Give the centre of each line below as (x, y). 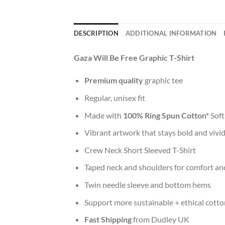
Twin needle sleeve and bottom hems (147, 185)
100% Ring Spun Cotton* (166, 115)
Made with (103, 115)
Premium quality (114, 80)
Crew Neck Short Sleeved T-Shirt (140, 150)
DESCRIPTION (96, 33)
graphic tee (163, 80)
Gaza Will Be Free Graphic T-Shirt (134, 57)
